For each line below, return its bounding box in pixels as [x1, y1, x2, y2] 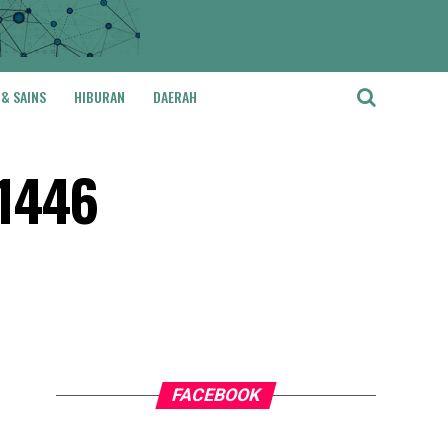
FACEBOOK [169, 385, 263, 405]
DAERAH [153, 86, 197, 107]
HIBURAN [74, 86, 125, 107]
